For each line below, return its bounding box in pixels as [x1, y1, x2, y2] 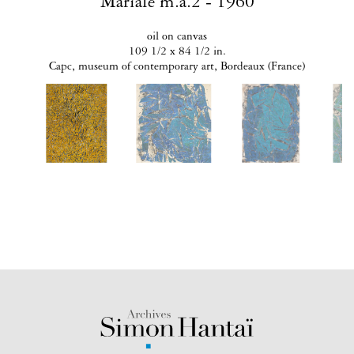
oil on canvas [147, 32, 207, 44]
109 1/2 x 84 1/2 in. [128, 47, 226, 59]
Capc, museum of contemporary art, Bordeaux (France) [49, 62, 305, 74]
